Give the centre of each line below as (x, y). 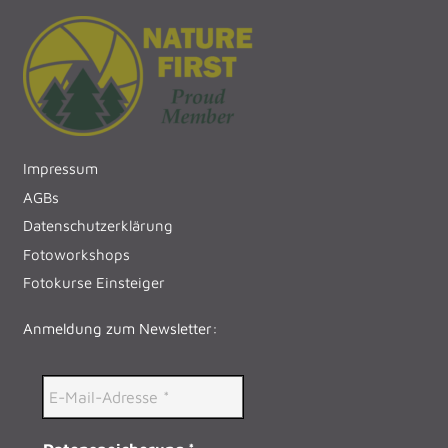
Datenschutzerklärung (97, 226)
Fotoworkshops (76, 254)
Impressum (60, 169)
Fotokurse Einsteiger (93, 283)
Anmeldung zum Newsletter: (120, 328)
